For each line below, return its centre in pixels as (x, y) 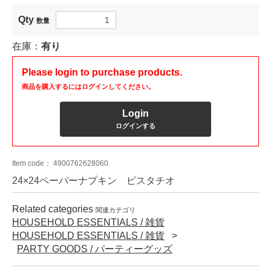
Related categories (54, 209)
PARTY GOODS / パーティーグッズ (95, 249)
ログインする (135, 126)
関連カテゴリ (116, 210)
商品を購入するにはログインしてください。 (88, 87)
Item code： (33, 164)
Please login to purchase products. (102, 73)
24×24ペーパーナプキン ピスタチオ (93, 181)
